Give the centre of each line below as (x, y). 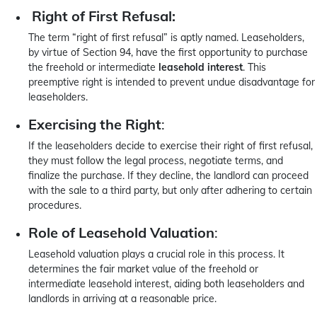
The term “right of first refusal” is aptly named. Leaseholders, (166, 38)
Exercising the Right (95, 124)
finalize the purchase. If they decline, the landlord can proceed (168, 175)
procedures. (55, 205)
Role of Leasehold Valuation (121, 232)
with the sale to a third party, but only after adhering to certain (170, 190)
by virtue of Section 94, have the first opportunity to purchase (168, 52)
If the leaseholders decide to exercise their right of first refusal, (171, 146)
